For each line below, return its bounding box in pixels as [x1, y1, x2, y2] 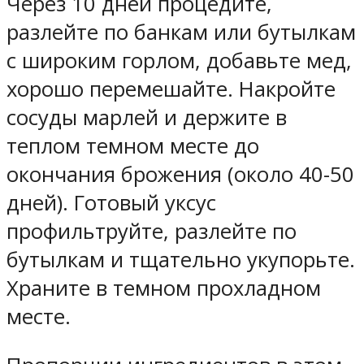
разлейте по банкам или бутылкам [6, 17, 356, 46]
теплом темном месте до [6, 131, 259, 160]
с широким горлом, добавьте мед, [6, 45, 352, 75]
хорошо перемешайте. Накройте [6, 74, 336, 103]
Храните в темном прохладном [6, 273, 321, 302]
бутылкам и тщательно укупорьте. [6, 245, 355, 274]
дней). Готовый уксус [6, 188, 216, 217]
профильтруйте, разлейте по [6, 216, 297, 245]
